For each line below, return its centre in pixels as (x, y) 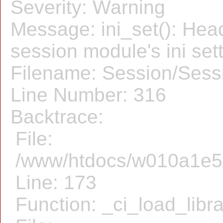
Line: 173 (56, 182)
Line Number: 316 (88, 95)
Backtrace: (57, 117)
